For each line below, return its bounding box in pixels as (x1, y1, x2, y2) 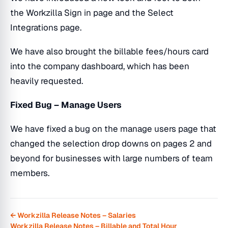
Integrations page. (10, 22, 85, 33)
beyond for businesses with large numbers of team (10, 153, 213, 164)
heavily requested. (10, 75, 87, 87)
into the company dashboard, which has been (10, 61, 189, 72)
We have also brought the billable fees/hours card (10, 46, 209, 57)
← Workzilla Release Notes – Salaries (10, 211, 137, 220)
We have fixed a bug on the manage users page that (10, 123, 216, 134)
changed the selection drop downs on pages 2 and (10, 138, 212, 149)
